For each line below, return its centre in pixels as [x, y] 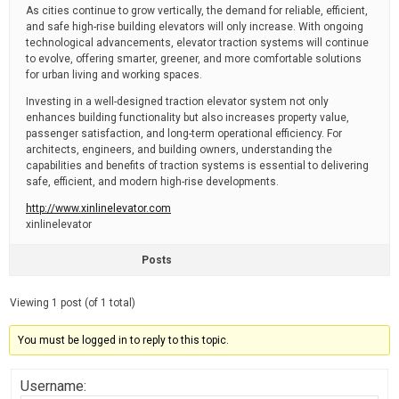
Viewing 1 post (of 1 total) [73, 303]
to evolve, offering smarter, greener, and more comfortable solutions [194, 59]
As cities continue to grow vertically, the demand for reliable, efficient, [197, 11]
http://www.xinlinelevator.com [98, 208]
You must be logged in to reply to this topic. [124, 340]
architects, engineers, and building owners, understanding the [179, 150]
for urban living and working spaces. [114, 75]
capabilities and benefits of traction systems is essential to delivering [197, 166]
